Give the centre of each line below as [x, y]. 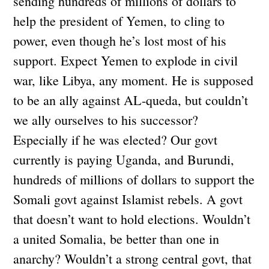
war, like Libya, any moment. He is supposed [134, 80]
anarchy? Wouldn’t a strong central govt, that [133, 258]
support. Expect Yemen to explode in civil [126, 60]
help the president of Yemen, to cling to [119, 20]
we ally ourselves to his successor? [106, 119]
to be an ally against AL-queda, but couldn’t [131, 100]
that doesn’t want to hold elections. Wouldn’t [132, 219]
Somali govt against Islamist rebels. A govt [128, 199]
